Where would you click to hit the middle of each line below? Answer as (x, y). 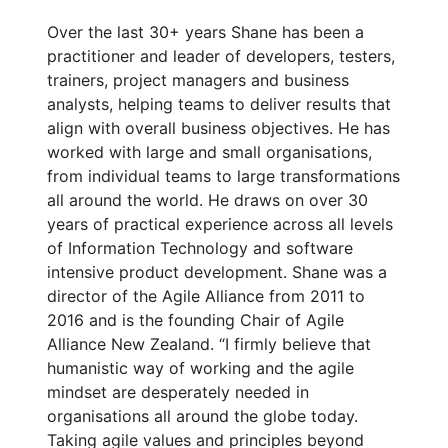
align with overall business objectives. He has (218, 127)
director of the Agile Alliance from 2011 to (206, 295)
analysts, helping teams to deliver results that (219, 103)
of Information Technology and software (200, 247)
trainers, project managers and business (198, 79)
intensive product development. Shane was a (217, 271)
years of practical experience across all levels (220, 223)
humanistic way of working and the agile (200, 367)
